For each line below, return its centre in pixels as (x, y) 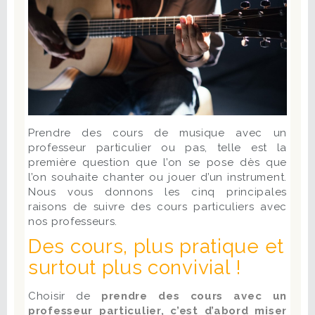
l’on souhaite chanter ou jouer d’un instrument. (157, 178)
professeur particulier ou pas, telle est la (157, 148)
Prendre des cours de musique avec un (157, 133)
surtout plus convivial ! (135, 268)
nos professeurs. (73, 222)
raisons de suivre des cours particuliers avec (157, 207)
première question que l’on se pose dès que (157, 163)
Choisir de (65, 296)
